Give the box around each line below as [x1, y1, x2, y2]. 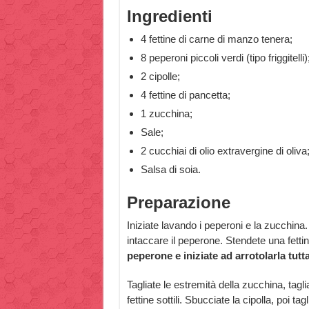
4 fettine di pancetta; [140, 89, 230, 101]
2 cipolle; [140, 70, 180, 82]
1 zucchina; [140, 108, 192, 119]
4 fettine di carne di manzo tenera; [140, 33, 292, 45]
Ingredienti [126, 7, 212, 26]
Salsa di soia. [140, 163, 201, 175]
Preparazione [126, 193, 230, 212]
